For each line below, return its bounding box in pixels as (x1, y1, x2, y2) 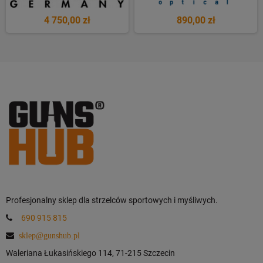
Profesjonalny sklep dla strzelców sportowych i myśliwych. (6, 195, 218, 205)
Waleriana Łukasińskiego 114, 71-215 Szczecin (6, 248, 175, 258)
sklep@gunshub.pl (19, 231, 80, 240)
